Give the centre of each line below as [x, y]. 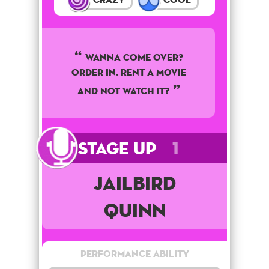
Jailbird [134, 183]
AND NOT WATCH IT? [123, 91]
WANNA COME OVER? [134, 57]
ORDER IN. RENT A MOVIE [128, 72]
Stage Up [119, 148]
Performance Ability [134, 253]
